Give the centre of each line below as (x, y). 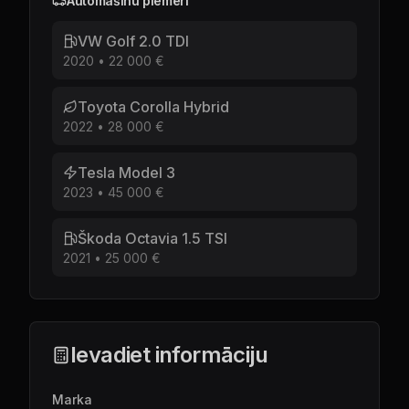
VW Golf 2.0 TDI (133, 41)
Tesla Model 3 (126, 173)
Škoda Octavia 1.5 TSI (152, 238)
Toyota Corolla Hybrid (153, 107)
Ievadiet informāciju (169, 355)
